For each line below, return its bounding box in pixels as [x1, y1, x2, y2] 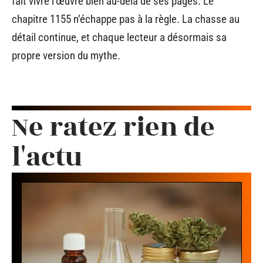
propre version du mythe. [12, 49, 120, 63]
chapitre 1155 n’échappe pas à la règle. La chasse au [12, 12, 240, 26]
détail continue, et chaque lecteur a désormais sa [12, 31, 227, 45]
